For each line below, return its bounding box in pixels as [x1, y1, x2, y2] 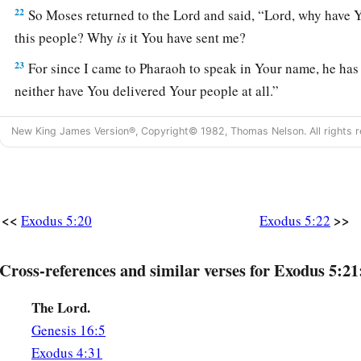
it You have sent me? [127, 28, 247, 48]
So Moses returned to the [25, 6, 174, 25]
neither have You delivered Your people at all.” [15, 81, 280, 101]
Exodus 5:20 [21, 211, 92, 230]
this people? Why [15, 28, 118, 48]
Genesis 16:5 [31, 321, 106, 340]
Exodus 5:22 [259, 211, 330, 230]
